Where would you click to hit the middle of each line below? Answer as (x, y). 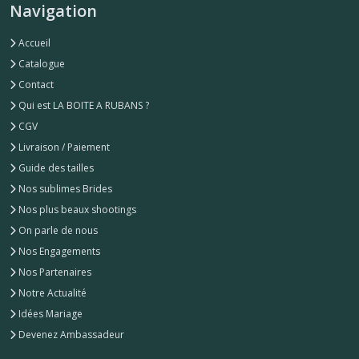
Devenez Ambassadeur (70, 335)
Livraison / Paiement (63, 147)
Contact (35, 85)
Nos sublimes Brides (64, 189)
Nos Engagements (58, 252)
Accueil (33, 43)
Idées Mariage (49, 314)
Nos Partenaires (54, 272)
